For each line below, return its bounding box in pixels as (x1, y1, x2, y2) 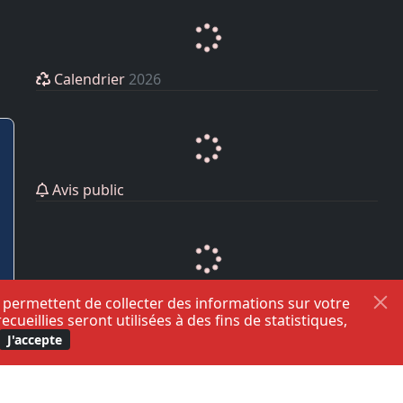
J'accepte (7, 331, 62, 348)
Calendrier (50, 69, 129, 90)
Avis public (49, 180, 124, 201)
